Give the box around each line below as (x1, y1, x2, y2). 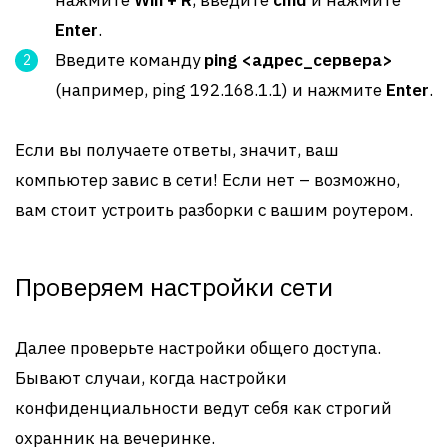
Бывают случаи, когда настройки (15, 367, 287, 389)
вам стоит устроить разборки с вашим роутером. (15, 199, 413, 221)
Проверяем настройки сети (15, 270, 333, 303)
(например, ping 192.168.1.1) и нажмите (55, 79, 386, 101)
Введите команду (55, 49, 204, 71)
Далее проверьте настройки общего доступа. (15, 337, 381, 359)
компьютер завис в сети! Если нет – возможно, (15, 169, 400, 191)
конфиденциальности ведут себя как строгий (15, 397, 392, 419)
